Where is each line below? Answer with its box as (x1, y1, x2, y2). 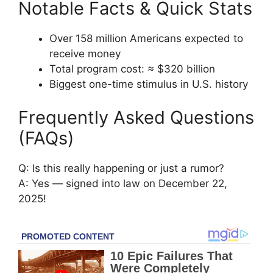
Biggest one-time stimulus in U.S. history (49, 77, 248, 90)
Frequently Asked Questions (18, 107, 254, 129)
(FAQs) (18, 127, 74, 149)
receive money (49, 47, 121, 60)
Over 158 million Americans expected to (49, 32, 243, 44)
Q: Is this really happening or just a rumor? (18, 162, 224, 175)
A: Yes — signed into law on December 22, (18, 177, 227, 190)
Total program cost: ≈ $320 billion (49, 62, 215, 75)
